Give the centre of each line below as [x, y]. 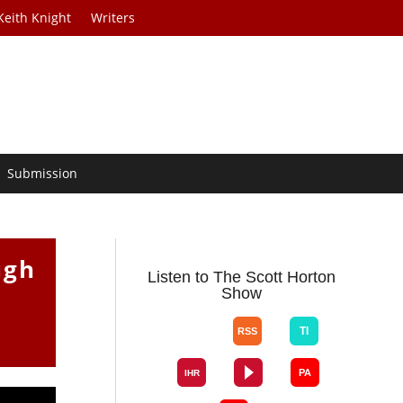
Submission [43, 174]
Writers [113, 18]
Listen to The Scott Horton [242, 278]
